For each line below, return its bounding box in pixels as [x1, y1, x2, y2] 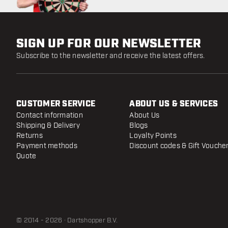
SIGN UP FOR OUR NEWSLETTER [16, 35, 202, 52]
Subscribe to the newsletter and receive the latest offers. [16, 51, 205, 60]
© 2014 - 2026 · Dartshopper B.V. [16, 216, 118, 224]
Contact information [16, 110, 83, 120]
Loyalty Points [129, 131, 177, 140]
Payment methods [16, 141, 77, 150]
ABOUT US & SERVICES [129, 98, 218, 109]
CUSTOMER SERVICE [16, 98, 95, 109]
